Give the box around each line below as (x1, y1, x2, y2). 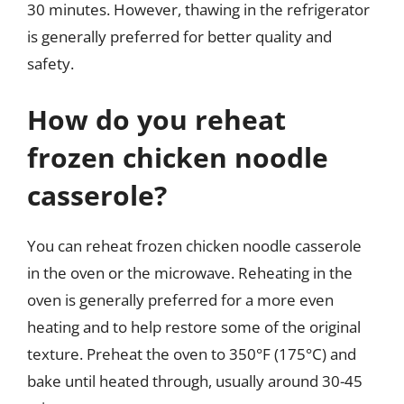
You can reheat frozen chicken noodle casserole (27, 234, 362, 256)
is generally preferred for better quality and (27, 26, 332, 47)
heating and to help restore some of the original (27, 316, 361, 337)
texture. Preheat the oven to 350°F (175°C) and (27, 343, 356, 364)
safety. (27, 53, 74, 74)
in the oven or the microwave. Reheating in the (27, 262, 353, 283)
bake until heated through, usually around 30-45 (27, 370, 363, 391)
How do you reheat (27, 100, 286, 138)
